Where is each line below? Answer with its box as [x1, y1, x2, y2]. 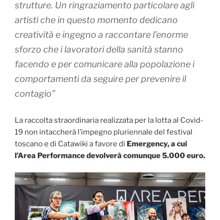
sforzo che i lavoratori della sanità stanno [15, 44, 183, 55]
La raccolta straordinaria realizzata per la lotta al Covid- [15, 115, 203, 125]
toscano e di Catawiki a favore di [15, 139, 127, 148]
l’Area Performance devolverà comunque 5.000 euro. [15, 151, 205, 160]
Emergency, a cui [127, 139, 187, 148]
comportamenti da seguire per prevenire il [15, 73, 186, 84]
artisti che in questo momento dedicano [15, 14, 178, 25]
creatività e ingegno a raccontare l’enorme [15, 29, 188, 40]
